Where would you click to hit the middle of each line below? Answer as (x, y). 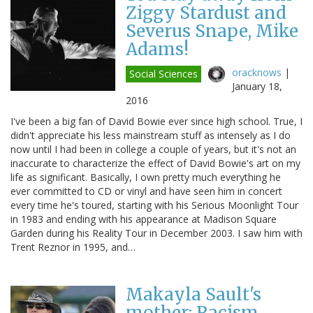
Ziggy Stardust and (206, 13)
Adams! (157, 49)
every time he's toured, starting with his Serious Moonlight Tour (154, 205)
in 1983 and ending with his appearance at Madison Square (144, 219)
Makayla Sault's (194, 294)
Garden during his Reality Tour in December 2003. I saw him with (156, 233)
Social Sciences (163, 73)
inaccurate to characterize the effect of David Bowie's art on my (155, 163)
